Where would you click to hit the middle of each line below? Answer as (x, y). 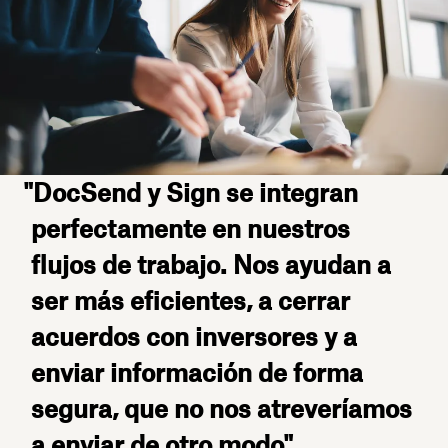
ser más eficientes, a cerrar (191, 300)
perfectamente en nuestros (191, 228)
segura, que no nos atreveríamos (222, 408)
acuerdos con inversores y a (194, 336)
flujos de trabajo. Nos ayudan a (211, 264)
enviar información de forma (197, 372)
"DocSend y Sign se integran (190, 192)
